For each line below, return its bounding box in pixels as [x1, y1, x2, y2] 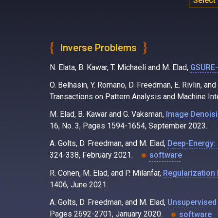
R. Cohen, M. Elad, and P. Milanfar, [50, 168, 163, 178]
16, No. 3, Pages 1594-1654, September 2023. [50, 121, 207, 130]
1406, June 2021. [50, 180, 108, 190]
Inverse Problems [60, 42, 137, 54]
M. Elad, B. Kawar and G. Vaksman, [50, 109, 166, 119]
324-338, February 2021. [50, 150, 135, 160]
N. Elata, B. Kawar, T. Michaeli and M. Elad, [50, 63, 190, 72]
